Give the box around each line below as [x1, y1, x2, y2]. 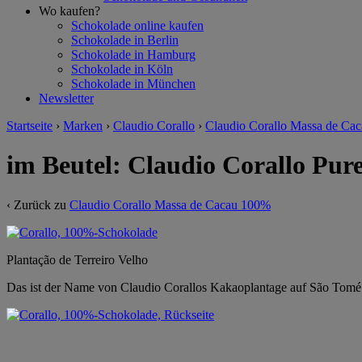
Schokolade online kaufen [71, 19, 204, 32]
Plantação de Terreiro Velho [6, 252, 148, 267]
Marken [63, 119, 103, 133]
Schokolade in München [71, 77, 196, 90]
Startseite [6, 119, 53, 133]
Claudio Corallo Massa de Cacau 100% [69, 197, 271, 212]
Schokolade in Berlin [71, 33, 179, 47]
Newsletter [39, 91, 94, 105]
